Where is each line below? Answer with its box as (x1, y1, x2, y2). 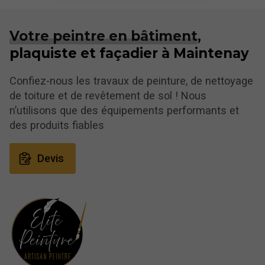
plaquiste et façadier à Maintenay (9, 45, 249, 62)
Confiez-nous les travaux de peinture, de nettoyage (9, 75, 253, 88)
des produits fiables (9, 119, 104, 132)
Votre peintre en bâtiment (9, 28, 198, 45)
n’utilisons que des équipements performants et (9, 104, 239, 117)
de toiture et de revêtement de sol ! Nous (9, 89, 206, 102)
